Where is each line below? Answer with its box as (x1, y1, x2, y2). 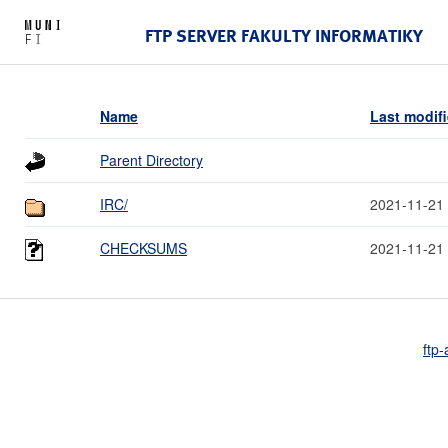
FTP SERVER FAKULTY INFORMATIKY (145, 23, 423, 47)
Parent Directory (100, 149, 203, 170)
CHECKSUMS (100, 237, 187, 258)
